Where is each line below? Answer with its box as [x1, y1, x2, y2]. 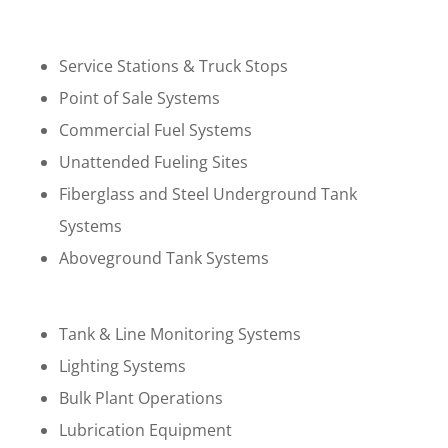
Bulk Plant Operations [58, 386, 223, 409]
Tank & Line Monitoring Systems [58, 322, 301, 345]
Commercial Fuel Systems [58, 118, 252, 141]
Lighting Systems [58, 354, 186, 377]
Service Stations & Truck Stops [58, 54, 288, 77]
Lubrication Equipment [58, 418, 232, 441]
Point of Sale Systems [58, 86, 220, 109]
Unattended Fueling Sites [58, 150, 248, 173]
